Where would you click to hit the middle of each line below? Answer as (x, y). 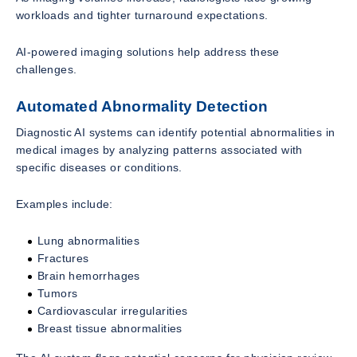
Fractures (63, 259)
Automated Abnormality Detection (142, 106)
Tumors (58, 294)
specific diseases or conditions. (99, 168)
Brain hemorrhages (89, 276)
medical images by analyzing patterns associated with (159, 150)
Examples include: (65, 204)
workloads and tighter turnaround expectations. (142, 15)
